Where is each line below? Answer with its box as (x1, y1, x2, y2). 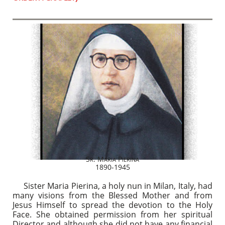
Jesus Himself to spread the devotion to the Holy (13, 199, 212, 210)
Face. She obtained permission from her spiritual (13, 209, 212, 220)
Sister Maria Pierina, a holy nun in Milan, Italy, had (13, 180, 212, 191)
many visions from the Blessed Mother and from (13, 190, 212, 201)
